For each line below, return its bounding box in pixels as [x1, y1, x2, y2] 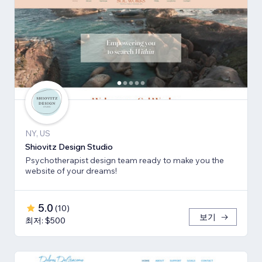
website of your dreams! [25, 165, 117, 176]
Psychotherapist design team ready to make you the [25, 154, 224, 166]
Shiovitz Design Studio [25, 141, 113, 152]
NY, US [25, 127, 50, 139]
